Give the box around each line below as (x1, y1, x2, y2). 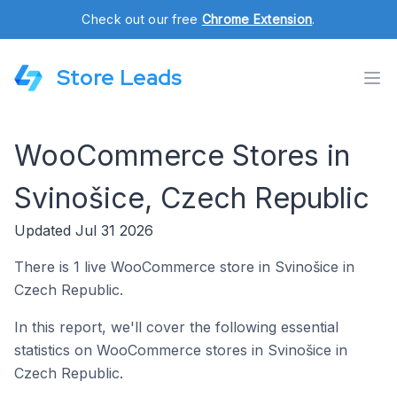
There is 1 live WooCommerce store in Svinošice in (14, 258, 354, 276)
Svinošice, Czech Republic (14, 181, 370, 215)
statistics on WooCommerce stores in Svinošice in (14, 341, 347, 359)
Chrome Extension (201, 12, 313, 27)
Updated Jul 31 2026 (14, 222, 153, 239)
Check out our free (82, 12, 202, 27)
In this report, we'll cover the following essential (14, 318, 339, 336)
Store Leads (57, 64, 182, 91)
